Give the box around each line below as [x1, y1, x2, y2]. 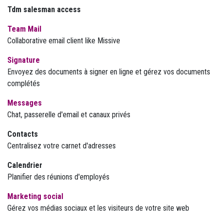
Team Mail [7, 24, 41, 34]
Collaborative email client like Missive [7, 36, 120, 45]
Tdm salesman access [7, 5, 81, 14]
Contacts [7, 129, 38, 139]
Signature [7, 55, 40, 65]
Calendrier [7, 161, 42, 170]
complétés [7, 79, 40, 88]
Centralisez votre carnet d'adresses [7, 141, 116, 150]
